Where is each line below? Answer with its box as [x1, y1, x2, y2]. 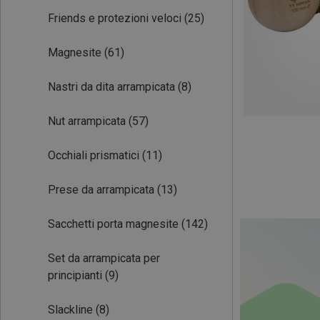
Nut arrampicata [48, 114, 126, 128]
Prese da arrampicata [48, 183, 154, 196]
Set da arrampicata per [48, 251, 160, 265]
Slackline [48, 303, 93, 316]
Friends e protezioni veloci [48, 11, 181, 25]
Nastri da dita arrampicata [48, 80, 175, 94]
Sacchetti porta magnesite [48, 217, 179, 231]
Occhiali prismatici [48, 149, 139, 162]
